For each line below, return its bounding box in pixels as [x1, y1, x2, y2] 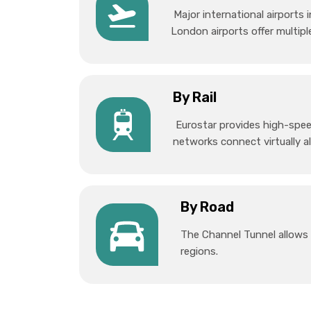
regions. [180, 244, 218, 258]
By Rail [173, 88, 217, 106]
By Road [180, 198, 234, 215]
